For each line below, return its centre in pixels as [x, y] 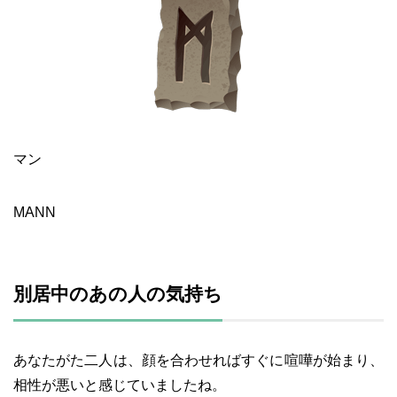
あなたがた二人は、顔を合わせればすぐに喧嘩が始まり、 [198, 360]
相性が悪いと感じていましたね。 [120, 385]
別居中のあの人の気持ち [118, 294]
